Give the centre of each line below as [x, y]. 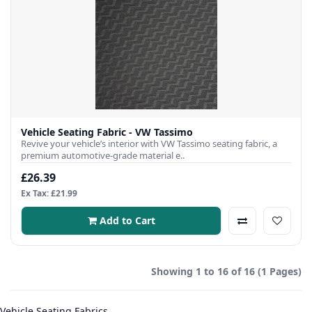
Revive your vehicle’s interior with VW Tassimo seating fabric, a [149, 143]
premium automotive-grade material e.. [103, 155]
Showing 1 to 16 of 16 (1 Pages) [226, 271]
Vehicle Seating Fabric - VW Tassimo [107, 132]
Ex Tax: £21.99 [49, 193]
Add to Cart [127, 220]
